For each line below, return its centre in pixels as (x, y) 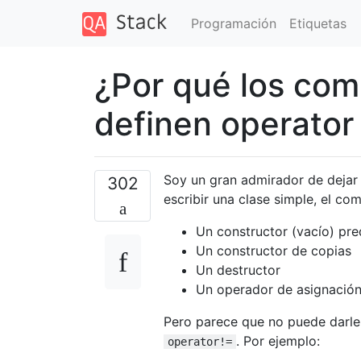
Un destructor (238, 270)
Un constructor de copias (274, 250)
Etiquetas (317, 23)
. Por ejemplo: (278, 340)
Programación (233, 23)
